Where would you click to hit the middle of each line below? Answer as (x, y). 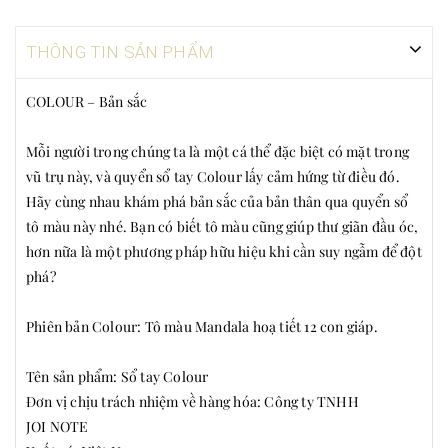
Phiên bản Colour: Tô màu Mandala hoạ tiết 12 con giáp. (202, 327)
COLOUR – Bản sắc (87, 102)
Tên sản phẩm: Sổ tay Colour (117, 377)
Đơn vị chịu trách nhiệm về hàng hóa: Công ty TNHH (192, 402)
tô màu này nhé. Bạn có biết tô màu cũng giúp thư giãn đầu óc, (222, 227)
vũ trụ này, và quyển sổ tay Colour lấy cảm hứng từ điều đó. (213, 177)
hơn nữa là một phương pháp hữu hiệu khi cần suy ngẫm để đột (224, 252)
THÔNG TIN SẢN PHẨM (120, 52)
